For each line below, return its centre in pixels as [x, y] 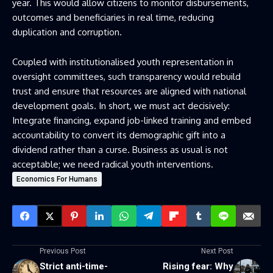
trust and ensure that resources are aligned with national [129, 91]
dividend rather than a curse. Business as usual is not [120, 150]
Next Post [217, 251]
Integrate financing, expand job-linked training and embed [132, 121]
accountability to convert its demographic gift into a [119, 135]
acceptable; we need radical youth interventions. [113, 165]
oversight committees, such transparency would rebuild [126, 77]
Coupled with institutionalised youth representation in [123, 62]
